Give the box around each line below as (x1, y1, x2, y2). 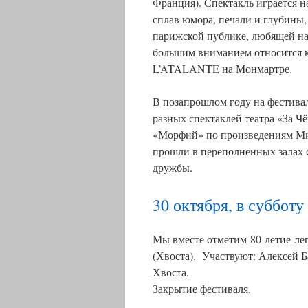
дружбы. (153, 160, 192, 175)
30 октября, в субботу (153, 194, 304, 216)
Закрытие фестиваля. (153, 281, 251, 296)
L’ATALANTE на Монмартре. (153, 61, 292, 76)
